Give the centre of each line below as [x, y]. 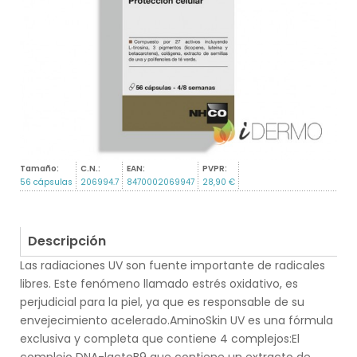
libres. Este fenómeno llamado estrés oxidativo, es [159, 284]
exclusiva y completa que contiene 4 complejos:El [160, 339]
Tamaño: [39, 169]
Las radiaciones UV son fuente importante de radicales [173, 266]
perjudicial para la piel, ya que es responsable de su [162, 302]
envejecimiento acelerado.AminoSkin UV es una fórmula [177, 321]
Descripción [67, 241]
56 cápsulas [46, 182]
